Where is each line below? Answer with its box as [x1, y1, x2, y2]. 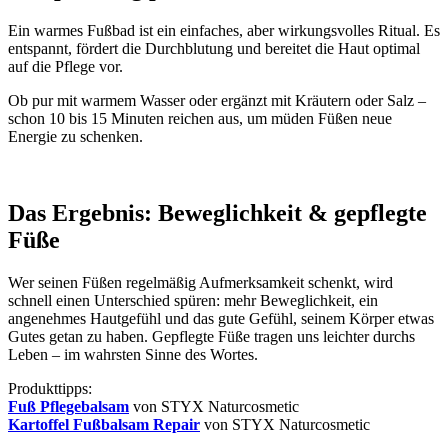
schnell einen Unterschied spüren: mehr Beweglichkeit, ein [8, 292, 378, 310]
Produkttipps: [8, 380, 92, 398]
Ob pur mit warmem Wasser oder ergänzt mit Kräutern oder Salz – [8, 92, 426, 110]
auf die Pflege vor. [8, 58, 123, 76]
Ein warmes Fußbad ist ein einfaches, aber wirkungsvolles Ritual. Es [8, 22, 440, 40]
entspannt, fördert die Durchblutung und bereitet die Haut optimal [8, 40, 420, 58]
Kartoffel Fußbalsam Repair [8, 416, 200, 434]
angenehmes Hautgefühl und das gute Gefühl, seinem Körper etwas [8, 310, 434, 328]
